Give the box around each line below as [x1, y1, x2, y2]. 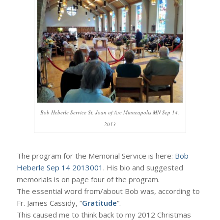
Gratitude [82, 198, 117, 208]
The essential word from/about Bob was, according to [16, 186, 200, 196]
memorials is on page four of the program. [16, 174, 160, 184]
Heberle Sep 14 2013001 [16, 163, 103, 172]
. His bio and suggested [103, 163, 183, 172]
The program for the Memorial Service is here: [16, 151, 175, 161]
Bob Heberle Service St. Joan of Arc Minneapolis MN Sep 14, [40, 109, 180, 116]
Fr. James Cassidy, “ [16, 198, 82, 208]
